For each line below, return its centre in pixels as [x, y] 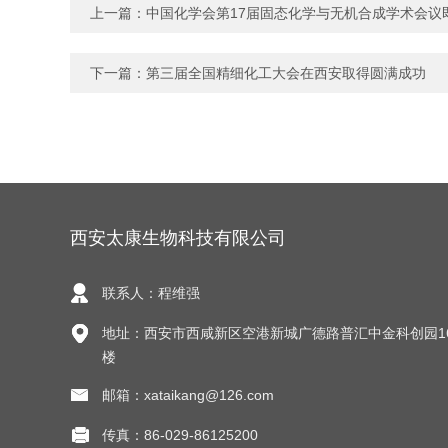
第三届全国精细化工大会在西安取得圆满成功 [286, 73]
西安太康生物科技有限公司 [178, 238]
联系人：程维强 [151, 293]
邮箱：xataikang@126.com [188, 395]
